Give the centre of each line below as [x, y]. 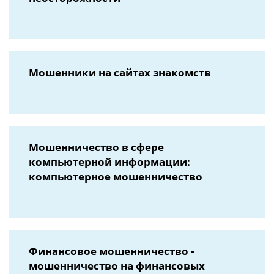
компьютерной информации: [109, 162]
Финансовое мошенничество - [111, 251]
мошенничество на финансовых [117, 266]
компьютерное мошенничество [116, 176]
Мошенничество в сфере [96, 147]
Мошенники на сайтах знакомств [120, 72]
